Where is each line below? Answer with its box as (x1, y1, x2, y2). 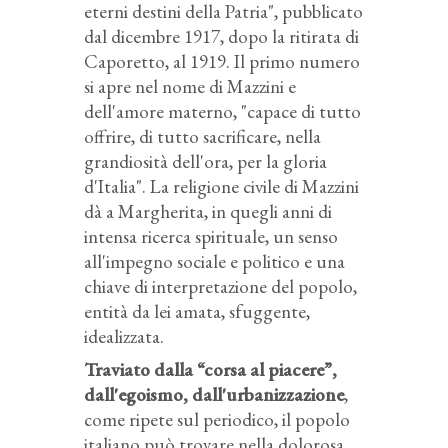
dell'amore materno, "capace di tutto (84, 98, 361, 124)
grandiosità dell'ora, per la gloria (84, 148, 327, 174)
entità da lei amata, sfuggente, (84, 298, 310, 324)
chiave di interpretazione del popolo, (84, 273, 357, 299)
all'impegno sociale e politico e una (84, 248, 345, 274)
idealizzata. (84, 323, 164, 349)
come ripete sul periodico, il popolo (84, 406, 350, 432)
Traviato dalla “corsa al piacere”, (84, 356, 337, 382)
